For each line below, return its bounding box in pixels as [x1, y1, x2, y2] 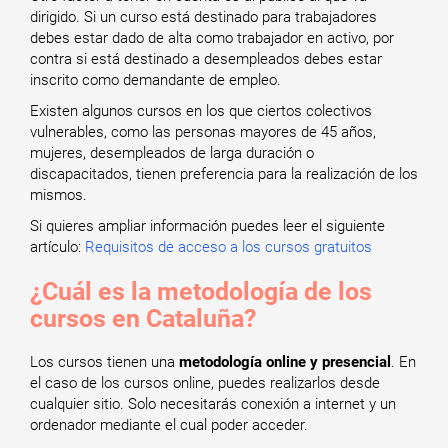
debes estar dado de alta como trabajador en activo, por [30, 29, 394, 47]
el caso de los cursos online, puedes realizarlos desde [30, 374, 380, 392]
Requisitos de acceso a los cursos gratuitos [85, 238, 372, 256]
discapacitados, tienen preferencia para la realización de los [30, 165, 418, 183]
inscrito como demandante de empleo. [30, 71, 281, 89]
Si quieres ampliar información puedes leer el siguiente [30, 217, 385, 235]
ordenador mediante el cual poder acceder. [30, 416, 308, 434]
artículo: [30, 238, 85, 256]
